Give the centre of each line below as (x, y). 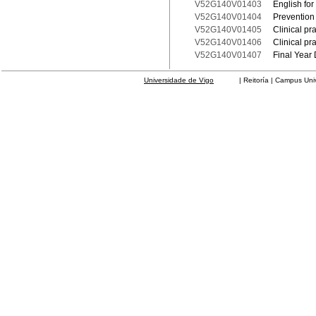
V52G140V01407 (228, 55)
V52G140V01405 (228, 30)
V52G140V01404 (228, 17)
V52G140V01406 (228, 42)
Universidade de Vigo (179, 80)
